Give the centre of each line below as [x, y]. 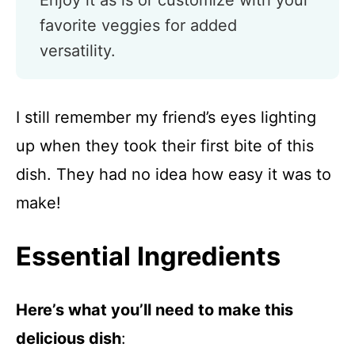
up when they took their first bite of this [165, 146]
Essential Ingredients [148, 256]
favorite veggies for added [138, 25]
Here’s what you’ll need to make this [155, 310]
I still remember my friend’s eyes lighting [166, 117]
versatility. [78, 51]
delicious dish [69, 338]
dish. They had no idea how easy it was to [174, 174]
